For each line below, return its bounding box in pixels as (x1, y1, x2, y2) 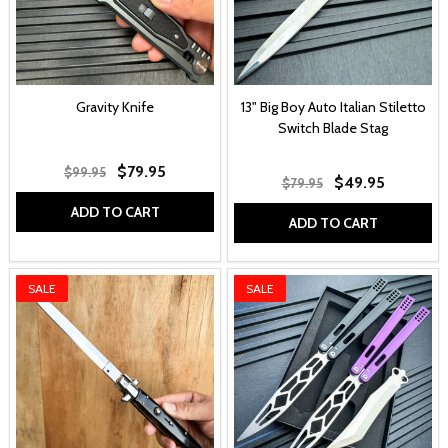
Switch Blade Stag (278, 119, 388, 138)
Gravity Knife (76, 98, 154, 117)
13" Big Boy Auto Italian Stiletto (240, 98, 426, 117)
